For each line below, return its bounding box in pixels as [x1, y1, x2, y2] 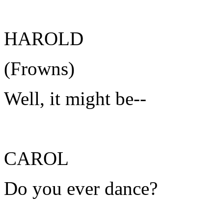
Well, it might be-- [4, 88, 146, 109]
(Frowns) [4, 58, 75, 79]
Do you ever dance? [4, 178, 158, 199]
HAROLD [4, 28, 83, 49]
